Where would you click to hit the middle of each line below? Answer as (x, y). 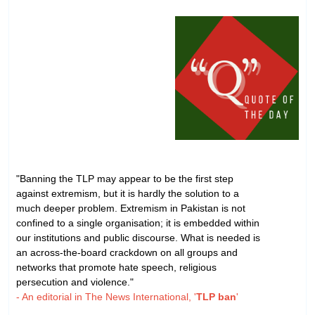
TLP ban (216, 296)
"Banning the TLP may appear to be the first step (125, 178)
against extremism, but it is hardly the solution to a (128, 193)
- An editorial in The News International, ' (106, 296)
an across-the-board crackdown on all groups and (127, 252)
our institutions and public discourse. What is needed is (138, 237)
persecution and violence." (75, 282)
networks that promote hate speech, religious (116, 267)
